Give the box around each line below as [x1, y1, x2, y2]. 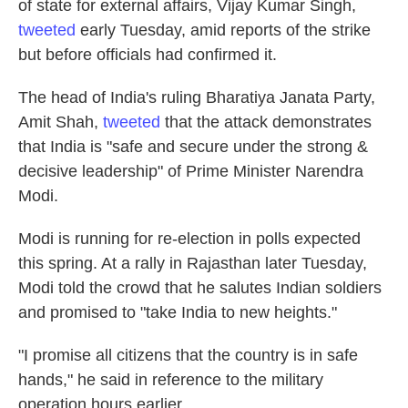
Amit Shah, [18, 113, 103, 131]
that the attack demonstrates [160, 113, 372, 131]
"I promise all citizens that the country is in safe [18, 346, 358, 364]
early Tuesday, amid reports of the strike [76, 21, 371, 39]
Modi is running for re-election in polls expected [18, 229, 361, 248]
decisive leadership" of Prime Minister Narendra [18, 162, 363, 180]
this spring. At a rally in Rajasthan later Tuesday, [18, 254, 367, 272]
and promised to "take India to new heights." [18, 303, 337, 321]
